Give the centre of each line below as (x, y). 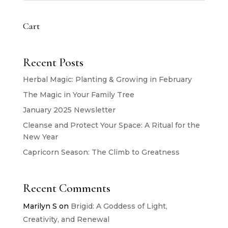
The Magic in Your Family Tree (78, 94)
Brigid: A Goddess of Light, (119, 206)
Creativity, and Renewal (66, 219)
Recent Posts (53, 62)
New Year (40, 137)
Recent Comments (66, 188)
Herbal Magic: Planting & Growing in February (107, 79)
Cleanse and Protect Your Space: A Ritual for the (111, 125)
